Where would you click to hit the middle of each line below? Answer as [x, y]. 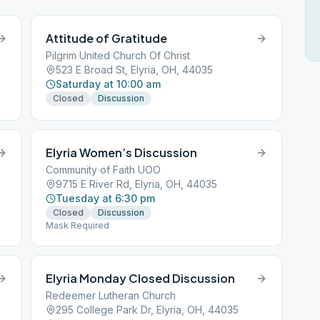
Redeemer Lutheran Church [111, 295]
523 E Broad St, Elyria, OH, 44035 [135, 70]
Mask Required [78, 225]
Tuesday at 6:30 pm [106, 198]
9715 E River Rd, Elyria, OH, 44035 [137, 184]
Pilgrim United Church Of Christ [118, 55]
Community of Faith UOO [104, 170]
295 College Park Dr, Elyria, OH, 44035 [147, 310]
